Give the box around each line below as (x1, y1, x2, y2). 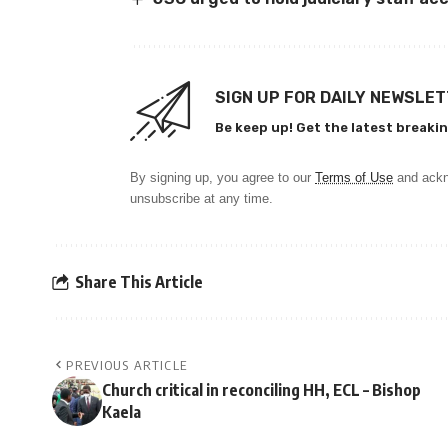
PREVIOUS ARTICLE (66, 357, 188, 374)
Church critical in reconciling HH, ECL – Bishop (102, 380, 421, 401)
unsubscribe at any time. (130, 191, 273, 207)
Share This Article (75, 271, 203, 292)
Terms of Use (315, 170, 393, 186)
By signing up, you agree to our (130, 170, 315, 186)
